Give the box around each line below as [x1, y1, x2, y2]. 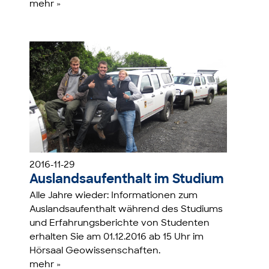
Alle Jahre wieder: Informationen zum [29, 191, 198, 201]
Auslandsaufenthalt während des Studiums [29, 205, 223, 214]
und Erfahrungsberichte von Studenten [29, 219, 210, 228]
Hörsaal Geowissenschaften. [29, 246, 161, 256]
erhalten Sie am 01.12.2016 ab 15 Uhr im [29, 232, 204, 242]
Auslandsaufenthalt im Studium [29, 173, 225, 186]
